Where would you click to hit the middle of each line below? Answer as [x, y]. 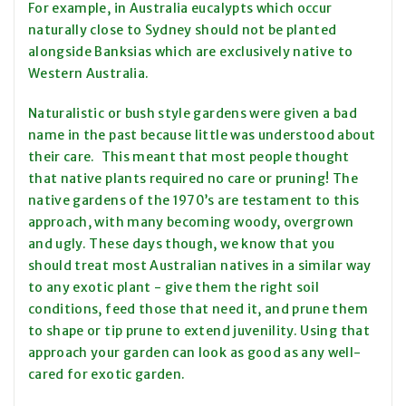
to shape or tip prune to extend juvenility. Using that [199, 331]
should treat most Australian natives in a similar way [200, 266]
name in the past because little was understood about [202, 135]
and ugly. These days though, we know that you [182, 244]
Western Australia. [90, 74]
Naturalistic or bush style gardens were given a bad [193, 114]
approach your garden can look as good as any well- [195, 353]
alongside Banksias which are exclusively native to [191, 52]
